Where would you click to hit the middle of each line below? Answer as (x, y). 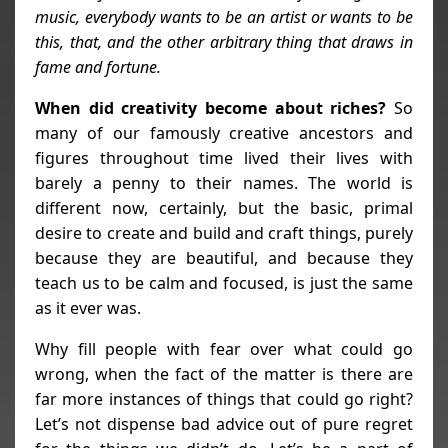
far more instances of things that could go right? (224, 398)
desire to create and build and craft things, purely (224, 232)
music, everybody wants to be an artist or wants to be (224, 16)
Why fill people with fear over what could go (224, 348)
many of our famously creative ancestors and (224, 132)
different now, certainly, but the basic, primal (224, 207)
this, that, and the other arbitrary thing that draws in (224, 41)
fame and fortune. (98, 66)
